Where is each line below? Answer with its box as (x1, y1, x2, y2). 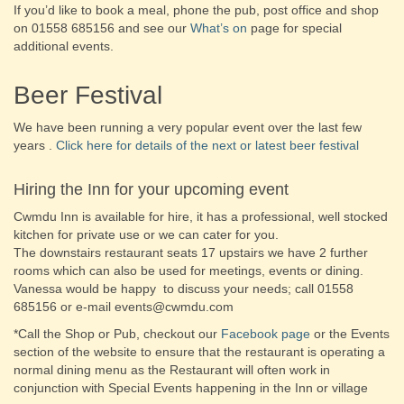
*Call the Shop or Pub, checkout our (14, 326, 221, 341)
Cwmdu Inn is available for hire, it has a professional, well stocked (14, 209, 388, 224)
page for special (247, 21, 342, 35)
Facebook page (221, 326, 310, 341)
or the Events (310, 326, 390, 341)
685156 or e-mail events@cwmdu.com (14, 299, 234, 314)
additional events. (14, 39, 114, 53)
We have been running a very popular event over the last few (14, 120, 362, 134)
